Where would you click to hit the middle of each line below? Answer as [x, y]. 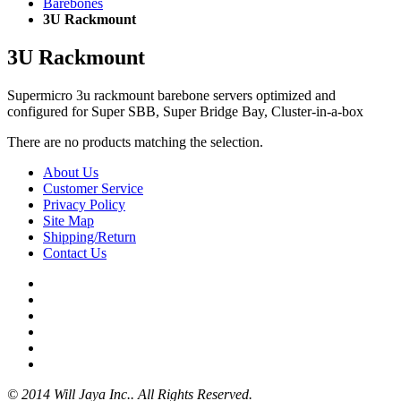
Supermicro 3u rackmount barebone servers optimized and [171, 95]
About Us [71, 172]
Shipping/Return [90, 236]
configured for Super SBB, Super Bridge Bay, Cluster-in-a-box [185, 111]
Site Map [68, 220]
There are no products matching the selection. [135, 141]
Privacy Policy [84, 204]
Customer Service [93, 188]
